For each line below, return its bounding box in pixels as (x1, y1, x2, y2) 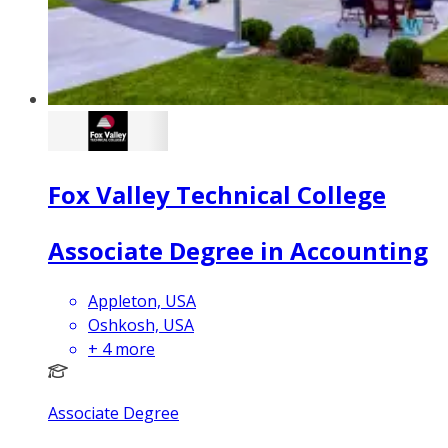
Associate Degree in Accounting (48, 233, 428, 267)
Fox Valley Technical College (48, 177, 386, 211)
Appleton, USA (88, 289, 196, 312)
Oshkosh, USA (88, 313, 194, 336)
